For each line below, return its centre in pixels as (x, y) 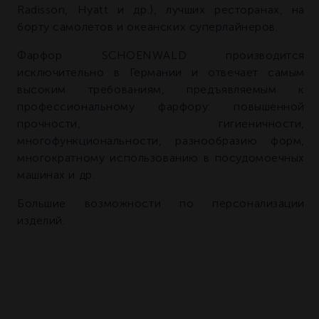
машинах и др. (56, 175)
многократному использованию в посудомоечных (161, 158)
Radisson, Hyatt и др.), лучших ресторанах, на (161, 10)
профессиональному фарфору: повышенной (161, 107)
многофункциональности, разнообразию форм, (161, 141)
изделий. (41, 221)
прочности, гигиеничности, (161, 124)
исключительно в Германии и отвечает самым (161, 73)
